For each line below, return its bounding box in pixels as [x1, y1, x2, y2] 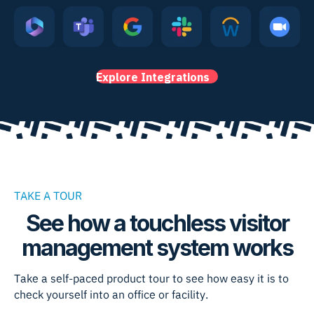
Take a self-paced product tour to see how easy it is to [14, 271, 289, 286]
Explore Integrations [96, 70, 210, 85]
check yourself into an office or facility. [14, 287, 208, 302]
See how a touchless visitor [25, 210, 289, 238]
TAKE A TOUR [14, 189, 82, 203]
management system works [21, 234, 293, 262]
